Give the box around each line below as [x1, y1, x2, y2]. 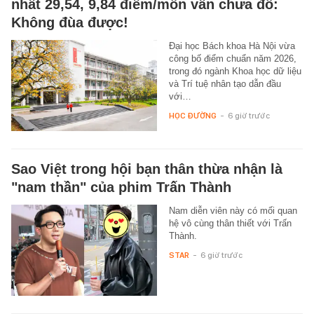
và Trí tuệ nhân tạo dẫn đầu [168, 78, 281, 89]
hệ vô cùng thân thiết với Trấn [168, 217, 292, 228]
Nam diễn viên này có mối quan [168, 205, 297, 216]
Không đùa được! [11, 14, 128, 30]
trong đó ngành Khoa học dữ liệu [168, 65, 301, 76]
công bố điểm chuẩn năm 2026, [168, 53, 296, 64]
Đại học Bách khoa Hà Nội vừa [168, 40, 295, 51]
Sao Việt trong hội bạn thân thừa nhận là [11, 161, 282, 177]
